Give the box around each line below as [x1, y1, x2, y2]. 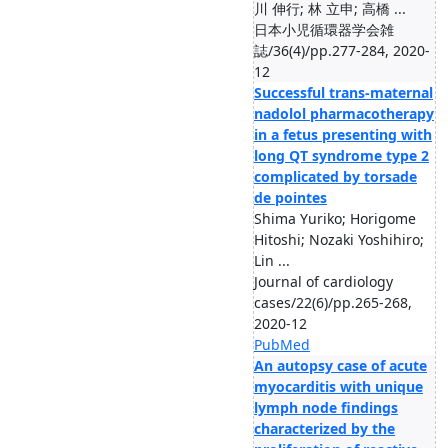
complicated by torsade [254, 167, 417, 186]
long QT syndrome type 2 [254, 146, 429, 165]
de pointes [254, 188, 327, 207]
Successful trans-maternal [254, 83, 433, 102]
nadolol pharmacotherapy [254, 104, 434, 123]
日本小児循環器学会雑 [254, 20, 394, 39]
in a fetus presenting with [254, 125, 432, 144]
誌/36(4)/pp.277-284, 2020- [254, 41, 430, 60]
